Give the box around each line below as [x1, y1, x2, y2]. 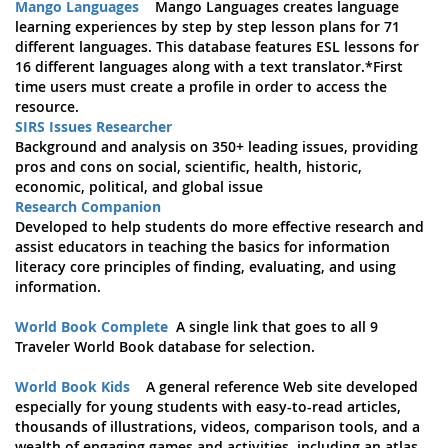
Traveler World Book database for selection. [15, 337, 315, 356]
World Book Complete [15, 317, 168, 336]
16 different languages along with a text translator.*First [15, 57, 403, 76]
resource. [15, 97, 79, 116]
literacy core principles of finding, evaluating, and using [15, 257, 396, 276]
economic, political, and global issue [15, 177, 263, 196]
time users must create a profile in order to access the [15, 77, 387, 96]
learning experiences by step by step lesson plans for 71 [15, 17, 400, 36]
